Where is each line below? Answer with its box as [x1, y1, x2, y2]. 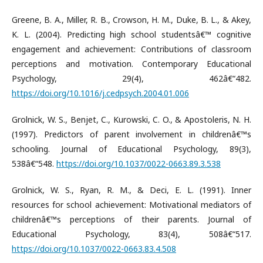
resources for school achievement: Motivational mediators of [12, 198, 251, 210]
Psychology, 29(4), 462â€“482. [12, 72, 251, 84]
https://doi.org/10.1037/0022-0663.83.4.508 [12, 242, 176, 254]
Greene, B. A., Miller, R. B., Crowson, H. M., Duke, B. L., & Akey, [12, 14, 251, 25]
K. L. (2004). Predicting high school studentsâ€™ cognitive [12, 28, 251, 40]
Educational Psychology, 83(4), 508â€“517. [12, 228, 251, 240]
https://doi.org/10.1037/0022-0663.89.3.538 [56, 157, 221, 169]
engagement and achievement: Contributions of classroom [12, 43, 251, 55]
